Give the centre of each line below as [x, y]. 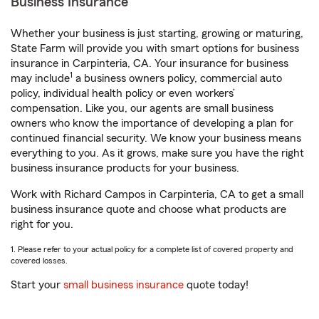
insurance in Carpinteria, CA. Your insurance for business [150, 63]
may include [40, 78]
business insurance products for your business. [125, 168]
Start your [37, 285]
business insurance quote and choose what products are [148, 209]
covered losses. [39, 261]
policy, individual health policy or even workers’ [123, 93]
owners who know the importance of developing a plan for [152, 123]
